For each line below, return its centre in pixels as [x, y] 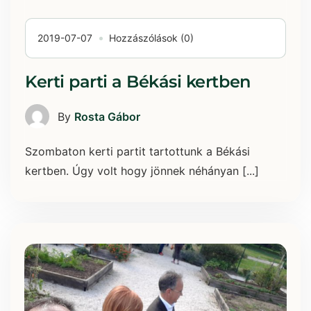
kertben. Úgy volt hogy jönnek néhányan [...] [142, 171]
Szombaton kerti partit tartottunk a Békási [137, 152]
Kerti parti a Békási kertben [138, 82]
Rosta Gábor [107, 116]
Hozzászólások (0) [151, 38]
